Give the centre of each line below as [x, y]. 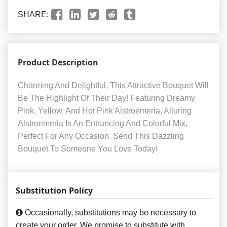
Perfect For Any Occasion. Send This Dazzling [101, 136]
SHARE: [33, 15]
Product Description [58, 63]
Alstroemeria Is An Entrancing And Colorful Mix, [103, 124]
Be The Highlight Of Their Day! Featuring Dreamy [106, 98]
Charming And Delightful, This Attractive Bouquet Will [113, 86]
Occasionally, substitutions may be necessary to [109, 213]
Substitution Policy [54, 191]
